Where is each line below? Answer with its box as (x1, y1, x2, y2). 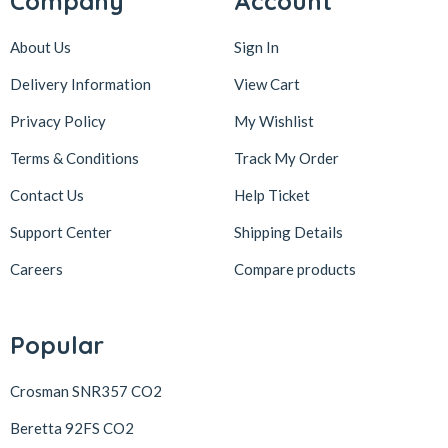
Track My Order (234, 148, 339, 167)
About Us (10, 37, 71, 56)
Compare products (234, 259, 356, 278)
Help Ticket (234, 185, 310, 204)
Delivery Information (10, 74, 151, 93)
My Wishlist (234, 111, 314, 130)
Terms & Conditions (10, 148, 139, 167)
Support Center (10, 222, 112, 241)
